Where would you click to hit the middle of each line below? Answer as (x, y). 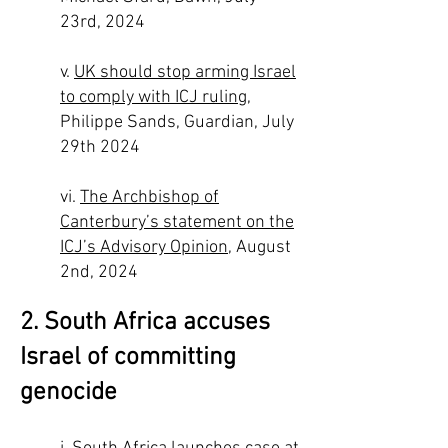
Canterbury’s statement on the (177, 222)
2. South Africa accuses (145, 323)
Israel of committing (128, 358)
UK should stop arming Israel (185, 72)
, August (259, 247)
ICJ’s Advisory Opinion (144, 247)
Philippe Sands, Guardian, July (177, 122)
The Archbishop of (149, 197)
